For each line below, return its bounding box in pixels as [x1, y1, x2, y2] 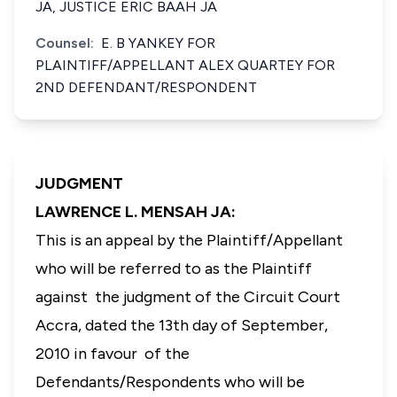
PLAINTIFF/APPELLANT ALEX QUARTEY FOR [35, 57, 335, 74]
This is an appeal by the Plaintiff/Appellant [35, 230, 343, 250]
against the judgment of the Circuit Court [35, 287, 340, 307]
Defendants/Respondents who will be [35, 372, 305, 392]
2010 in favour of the [35, 344, 190, 363]
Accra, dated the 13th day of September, [35, 315, 328, 335]
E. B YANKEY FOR [101, 35, 215, 51]
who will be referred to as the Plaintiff [35, 259, 312, 278]
